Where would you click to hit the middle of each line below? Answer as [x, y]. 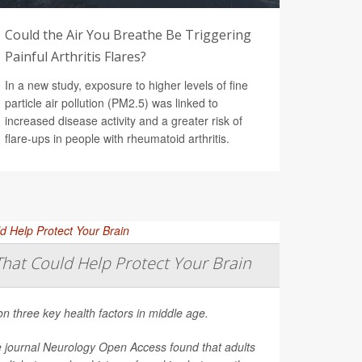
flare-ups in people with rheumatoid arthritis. [117, 138]
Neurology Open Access [105, 346]
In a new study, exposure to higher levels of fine [126, 84]
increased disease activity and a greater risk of [124, 120]
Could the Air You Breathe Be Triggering [128, 34]
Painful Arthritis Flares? [76, 56]
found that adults [211, 346]
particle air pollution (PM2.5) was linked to [112, 102]
